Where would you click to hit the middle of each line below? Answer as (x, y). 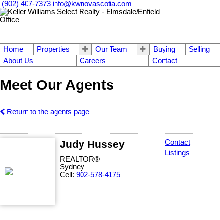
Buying (164, 49)
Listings (177, 152)
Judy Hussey (92, 144)
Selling (199, 49)
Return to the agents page (47, 112)
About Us (18, 61)
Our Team (111, 49)
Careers (93, 61)
